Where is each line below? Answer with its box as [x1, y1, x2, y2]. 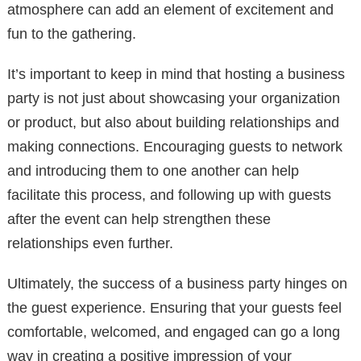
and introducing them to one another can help [7, 163, 299, 180]
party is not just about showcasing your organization [7, 90, 340, 107]
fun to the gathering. [7, 26, 136, 43]
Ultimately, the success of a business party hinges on [7, 276, 347, 293]
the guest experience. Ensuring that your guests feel [7, 300, 342, 317]
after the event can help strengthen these [7, 211, 271, 228]
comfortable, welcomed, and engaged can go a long [7, 324, 340, 341]
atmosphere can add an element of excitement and [7, 2, 334, 19]
